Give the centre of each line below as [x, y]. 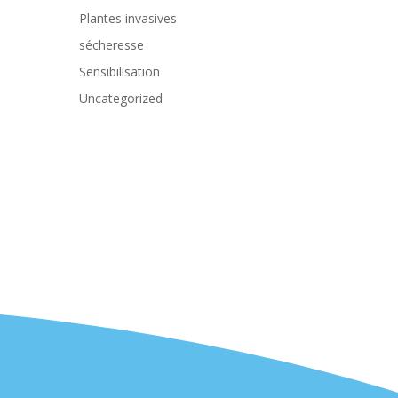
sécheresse [112, 44]
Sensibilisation [120, 71]
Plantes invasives [128, 18]
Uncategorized [121, 98]
